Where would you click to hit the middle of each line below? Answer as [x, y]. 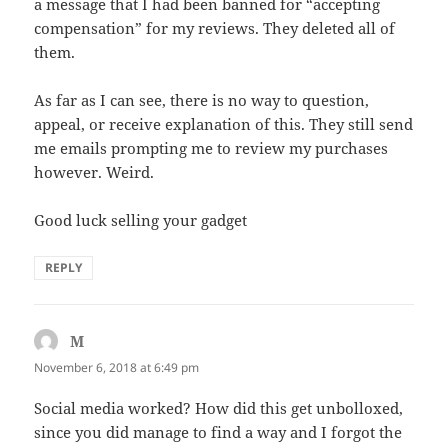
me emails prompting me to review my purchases [211, 147]
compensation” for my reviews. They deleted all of [215, 27]
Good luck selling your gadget [141, 219]
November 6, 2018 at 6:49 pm [117, 367]
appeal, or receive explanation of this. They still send [224, 123]
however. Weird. [94, 171]
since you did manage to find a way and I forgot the [218, 431]
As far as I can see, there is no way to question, [202, 99]
